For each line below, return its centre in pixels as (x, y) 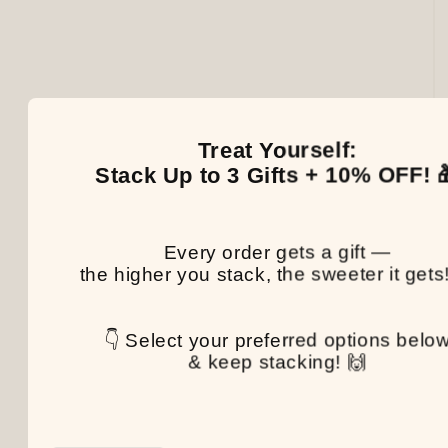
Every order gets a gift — (277, 252)
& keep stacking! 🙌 (277, 362)
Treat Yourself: (277, 150)
